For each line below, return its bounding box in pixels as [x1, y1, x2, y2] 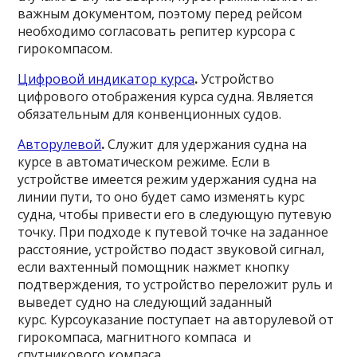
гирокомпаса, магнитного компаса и [18, 328, 252, 346]
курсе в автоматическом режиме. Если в [18, 153, 271, 171]
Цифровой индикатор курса [18, 70, 195, 88]
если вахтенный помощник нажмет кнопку [18, 258, 290, 276]
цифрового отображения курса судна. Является [18, 88, 314, 105]
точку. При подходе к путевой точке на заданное [18, 223, 329, 241]
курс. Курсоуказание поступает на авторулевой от [18, 311, 335, 328]
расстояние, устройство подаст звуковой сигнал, [18, 241, 325, 258]
